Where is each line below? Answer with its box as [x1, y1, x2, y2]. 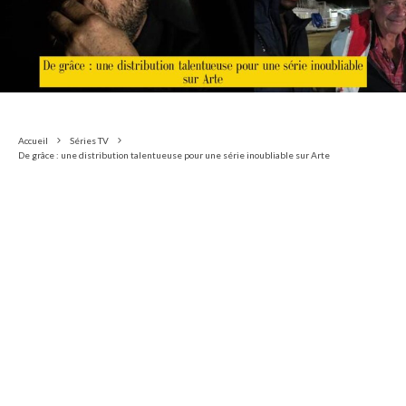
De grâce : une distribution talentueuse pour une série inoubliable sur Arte [18, 149, 330, 160]
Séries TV [70, 134, 109, 146]
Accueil [18, 134, 48, 146]
